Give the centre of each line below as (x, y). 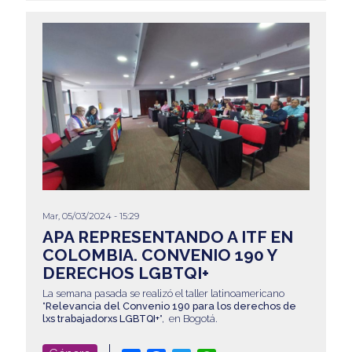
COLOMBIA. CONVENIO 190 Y (159, 255)
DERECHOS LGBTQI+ (125, 273)
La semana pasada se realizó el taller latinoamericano (163, 293)
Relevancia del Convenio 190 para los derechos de (170, 306)
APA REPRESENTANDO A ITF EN (167, 236)
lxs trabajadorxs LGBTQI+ (101, 318)
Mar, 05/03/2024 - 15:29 (90, 216)
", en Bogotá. (188, 318)
